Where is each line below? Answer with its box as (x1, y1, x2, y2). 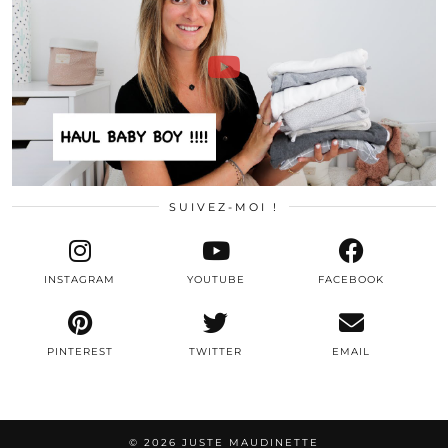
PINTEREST (46, 345, 113, 359)
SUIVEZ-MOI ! (169, 200, 279, 215)
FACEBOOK (318, 273, 385, 287)
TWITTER (189, 345, 242, 359)
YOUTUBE (186, 273, 245, 287)
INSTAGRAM (44, 273, 116, 287)
